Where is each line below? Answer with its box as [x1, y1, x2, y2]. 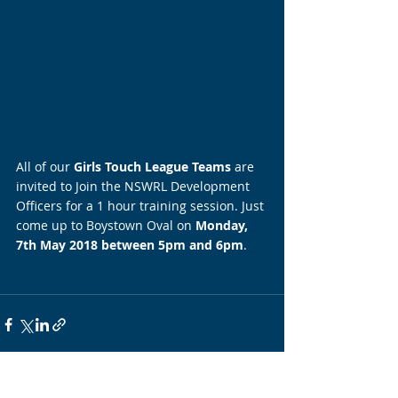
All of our [16, 158, 74, 176]
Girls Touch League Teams [74, 158, 231, 176]
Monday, [195, 217, 251, 235]
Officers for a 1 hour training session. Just [16, 197, 267, 215]
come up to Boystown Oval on [16, 217, 195, 235]
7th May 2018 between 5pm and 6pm [16, 236, 243, 254]
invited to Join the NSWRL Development [16, 178, 253, 195]
